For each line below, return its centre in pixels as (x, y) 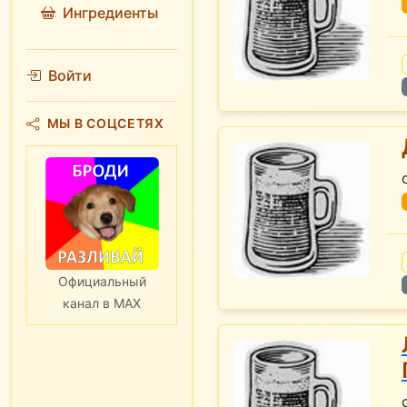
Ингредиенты (110, 13)
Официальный (102, 282)
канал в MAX (102, 303)
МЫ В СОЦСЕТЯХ (105, 123)
